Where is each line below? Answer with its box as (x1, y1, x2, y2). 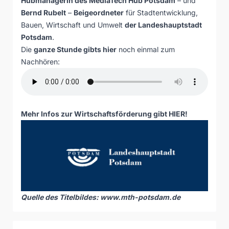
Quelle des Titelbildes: (21, 193, 100, 202)
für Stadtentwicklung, (124, 8, 198, 17)
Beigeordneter (74, 8, 124, 17)
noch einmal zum (117, 45, 175, 54)
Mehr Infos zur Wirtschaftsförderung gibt (21, 109, 169, 118)
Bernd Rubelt (21, 8, 66, 17)
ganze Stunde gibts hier (34, 45, 117, 54)
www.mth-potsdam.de (100, 193, 180, 202)
